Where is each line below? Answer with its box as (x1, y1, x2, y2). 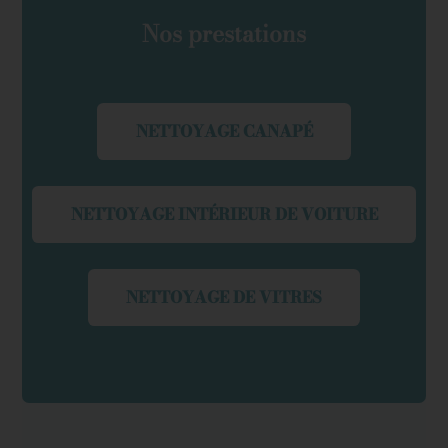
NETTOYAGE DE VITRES (126, 284, 322, 309)
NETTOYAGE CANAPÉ (135, 118, 313, 143)
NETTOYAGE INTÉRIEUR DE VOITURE (70, 201, 378, 226)
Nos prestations (142, 16, 306, 52)
